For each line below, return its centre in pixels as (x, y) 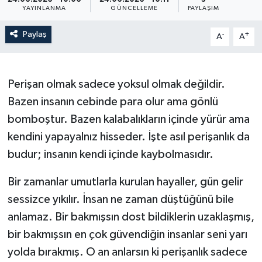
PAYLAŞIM (204, 8)
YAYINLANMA (44, 8)
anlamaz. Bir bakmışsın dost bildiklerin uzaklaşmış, (131, 217)
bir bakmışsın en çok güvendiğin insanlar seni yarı (127, 235)
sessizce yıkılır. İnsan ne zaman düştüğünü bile (120, 200)
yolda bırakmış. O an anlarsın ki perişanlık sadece (127, 252)
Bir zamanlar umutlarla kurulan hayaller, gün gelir (125, 182)
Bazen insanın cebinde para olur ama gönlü (113, 102)
